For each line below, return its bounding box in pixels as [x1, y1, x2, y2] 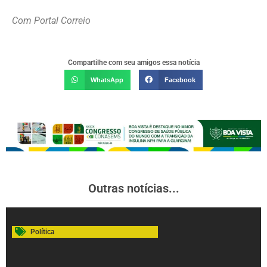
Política [30, 227, 54, 236]
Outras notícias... [88, 181, 179, 195]
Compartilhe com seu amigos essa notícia [67, 58, 200, 67]
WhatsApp [91, 76, 124, 83]
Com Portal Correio [12, 15, 91, 27]
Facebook [164, 76, 196, 83]
